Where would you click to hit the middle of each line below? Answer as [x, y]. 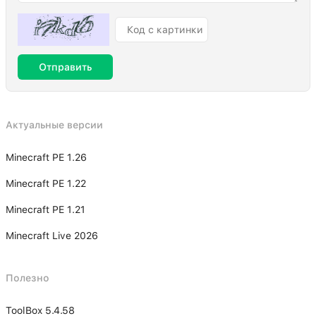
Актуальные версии [54, 125]
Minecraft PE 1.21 [45, 209]
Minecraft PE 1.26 [46, 157]
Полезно [28, 278]
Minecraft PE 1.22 [46, 183]
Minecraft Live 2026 [52, 236]
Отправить [65, 67]
